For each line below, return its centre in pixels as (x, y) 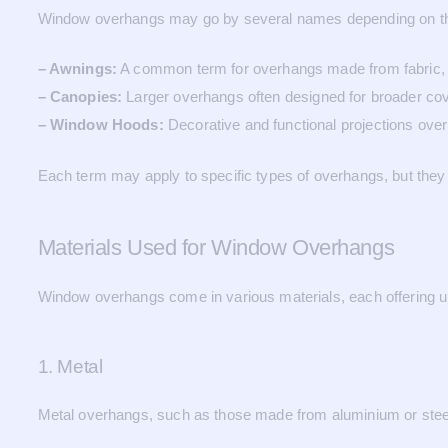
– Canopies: (80, 96)
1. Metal (70, 366)
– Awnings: (77, 68)
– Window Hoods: (100, 124)
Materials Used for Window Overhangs (216, 247)
